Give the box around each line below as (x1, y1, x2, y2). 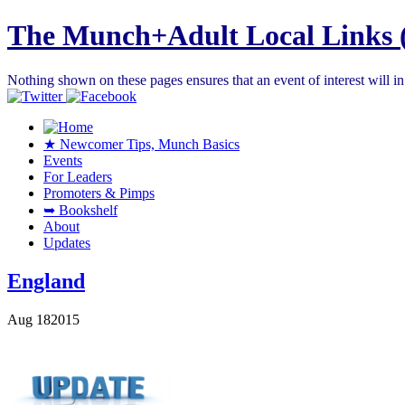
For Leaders (43, 168, 112, 184)
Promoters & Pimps (43, 184, 155, 201)
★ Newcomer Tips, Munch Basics (43, 136, 240, 152)
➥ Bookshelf (43, 202, 118, 218)
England (7, 268, 85, 293)
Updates (43, 234, 90, 250)
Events (43, 152, 82, 168)
